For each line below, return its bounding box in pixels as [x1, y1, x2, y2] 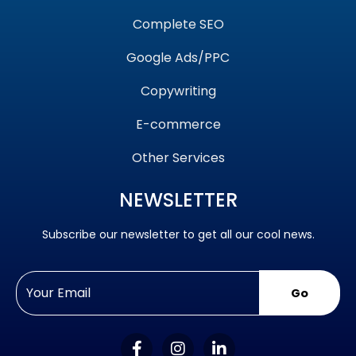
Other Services [131, 149, 225, 168]
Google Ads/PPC [126, 48, 230, 68]
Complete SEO [132, 15, 224, 34]
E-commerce [135, 115, 221, 134]
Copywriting [140, 82, 216, 101]
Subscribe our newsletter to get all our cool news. [41, 226, 315, 243]
